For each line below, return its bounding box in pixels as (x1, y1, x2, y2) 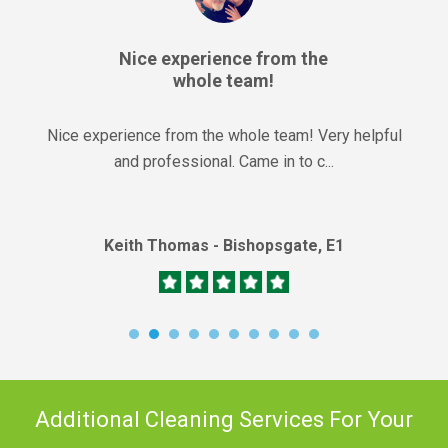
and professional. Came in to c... (114, 152, 334, 172)
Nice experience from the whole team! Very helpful (46, 126, 402, 146)
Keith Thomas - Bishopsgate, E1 (104, 236, 344, 256)
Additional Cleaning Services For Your (35, 407, 413, 433)
